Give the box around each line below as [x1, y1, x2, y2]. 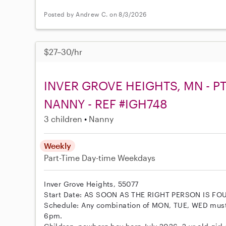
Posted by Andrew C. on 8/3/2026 [44, 11, 147, 18]
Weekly [44, 140, 72, 150]
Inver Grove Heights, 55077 [44, 179, 139, 188]
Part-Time [44, 152, 82, 162]
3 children [44, 114, 83, 124]
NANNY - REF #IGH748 [44, 96, 168, 111]
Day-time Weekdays [82, 152, 156, 162]
